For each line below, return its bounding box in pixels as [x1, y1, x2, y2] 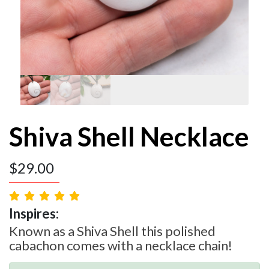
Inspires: [9, 205, 59, 222]
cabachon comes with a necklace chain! [9, 237, 232, 253]
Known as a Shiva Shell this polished [9, 222, 216, 239]
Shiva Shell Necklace [9, 120, 249, 152]
